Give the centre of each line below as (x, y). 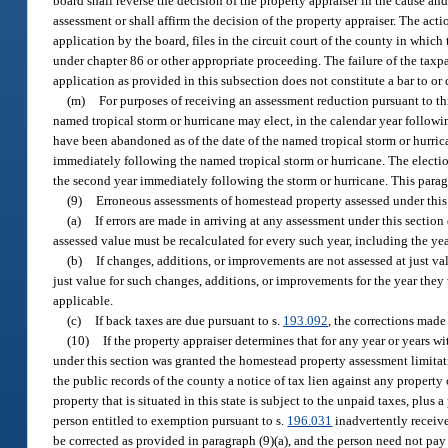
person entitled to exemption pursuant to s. (170, 420)
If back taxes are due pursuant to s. (189, 320)
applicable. (83, 300)
